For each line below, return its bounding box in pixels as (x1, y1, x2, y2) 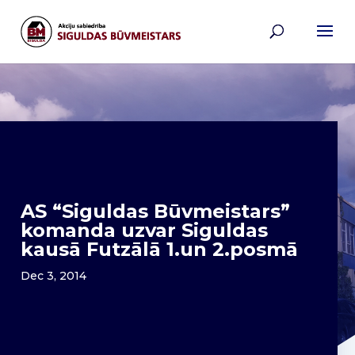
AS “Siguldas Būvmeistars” (20, 199, 290, 223)
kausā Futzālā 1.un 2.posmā (20, 237, 298, 261)
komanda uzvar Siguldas (20, 218, 268, 242)
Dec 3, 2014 (20, 268, 86, 283)
